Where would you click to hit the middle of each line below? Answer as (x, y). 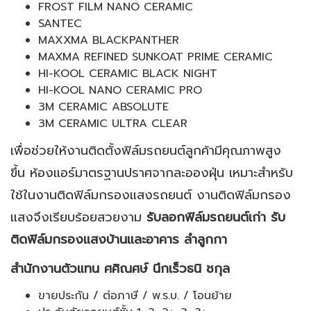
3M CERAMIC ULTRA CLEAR (113, 124)
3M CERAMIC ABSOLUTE (103, 107)
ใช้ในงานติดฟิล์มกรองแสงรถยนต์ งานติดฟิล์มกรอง (151, 195)
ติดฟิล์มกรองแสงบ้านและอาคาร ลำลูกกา (119, 239)
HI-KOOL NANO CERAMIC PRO (120, 91)
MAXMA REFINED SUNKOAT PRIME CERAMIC (155, 57)
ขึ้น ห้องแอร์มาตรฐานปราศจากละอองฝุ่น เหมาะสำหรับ (152, 173)
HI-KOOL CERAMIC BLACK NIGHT (128, 74)
